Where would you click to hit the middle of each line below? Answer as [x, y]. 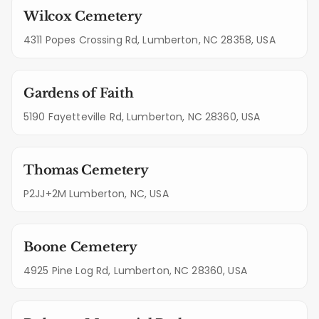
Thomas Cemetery [86, 170]
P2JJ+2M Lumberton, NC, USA [96, 194]
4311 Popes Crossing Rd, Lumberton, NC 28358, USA [150, 40]
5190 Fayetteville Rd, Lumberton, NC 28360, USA [142, 117]
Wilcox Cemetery [83, 16]
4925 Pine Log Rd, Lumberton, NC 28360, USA [135, 271]
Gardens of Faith [79, 93]
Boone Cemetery [80, 247]
